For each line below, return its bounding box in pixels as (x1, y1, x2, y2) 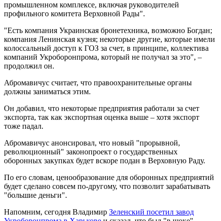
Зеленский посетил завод (109, 207, 194, 216)
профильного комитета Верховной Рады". (4, 9, 145, 18)
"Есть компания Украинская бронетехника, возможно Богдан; (4, 26, 212, 35)
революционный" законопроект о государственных (4, 147, 178, 156)
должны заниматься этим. (4, 87, 91, 96)
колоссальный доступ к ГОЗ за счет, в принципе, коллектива (4, 43, 209, 52)
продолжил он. (4, 61, 54, 70)
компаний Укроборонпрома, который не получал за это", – (4, 52, 202, 61)
